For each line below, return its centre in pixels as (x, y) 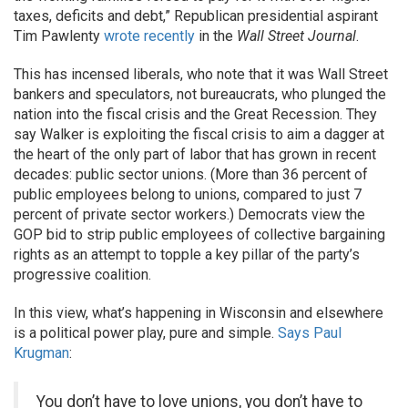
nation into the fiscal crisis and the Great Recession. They (195, 114)
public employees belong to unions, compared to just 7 (188, 194)
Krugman (41, 353)
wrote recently (148, 36)
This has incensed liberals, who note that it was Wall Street (201, 74)
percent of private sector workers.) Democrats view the (189, 214)
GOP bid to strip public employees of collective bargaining (199, 235)
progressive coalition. (82, 275)
